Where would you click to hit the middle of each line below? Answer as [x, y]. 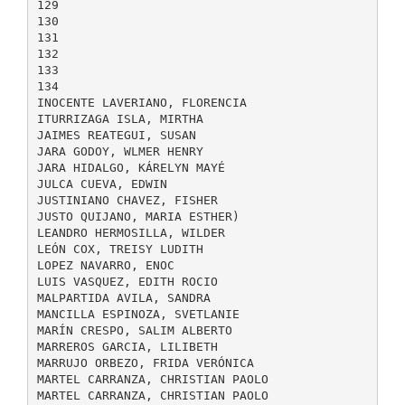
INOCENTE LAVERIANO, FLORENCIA [141, 102]
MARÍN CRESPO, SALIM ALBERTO [134, 330]
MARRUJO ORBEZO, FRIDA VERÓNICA [145, 363]
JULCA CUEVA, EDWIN [102, 184]
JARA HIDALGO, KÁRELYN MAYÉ [131, 167]
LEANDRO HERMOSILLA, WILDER [131, 232]
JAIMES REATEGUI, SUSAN [116, 135]
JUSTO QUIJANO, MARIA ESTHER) [138, 216]
